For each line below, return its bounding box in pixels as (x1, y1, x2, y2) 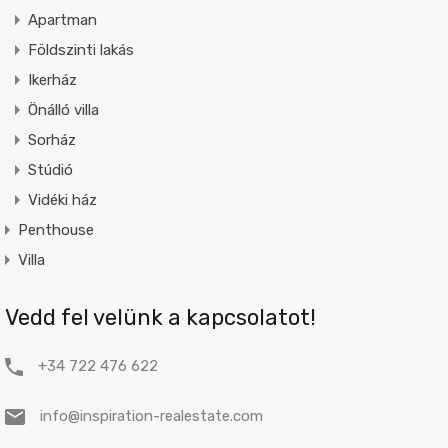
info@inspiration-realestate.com (39, 406, 263, 425)
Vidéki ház (27, 190, 97, 209)
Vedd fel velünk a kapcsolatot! (4, 303, 316, 331)
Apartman (27, 10, 97, 29)
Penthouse (17, 220, 94, 239)
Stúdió (27, 160, 73, 179)
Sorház (27, 130, 76, 149)
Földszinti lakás (27, 40, 134, 59)
